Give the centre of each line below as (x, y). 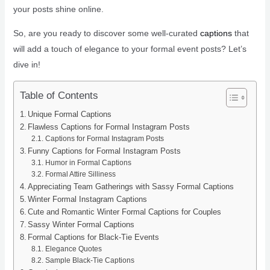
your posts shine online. (58, 9)
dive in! (27, 65)
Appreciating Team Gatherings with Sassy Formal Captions (131, 187)
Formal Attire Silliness (80, 174)
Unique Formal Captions (70, 115)
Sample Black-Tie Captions (89, 261)
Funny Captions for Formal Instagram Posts (105, 151)
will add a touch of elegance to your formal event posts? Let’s (130, 49)
